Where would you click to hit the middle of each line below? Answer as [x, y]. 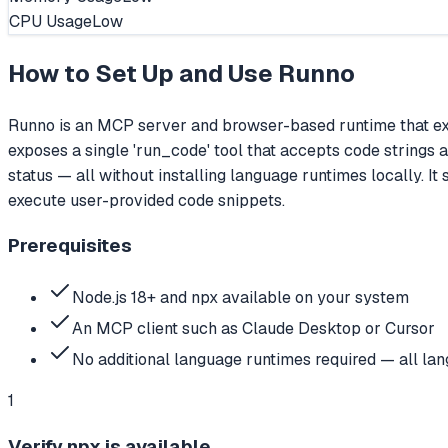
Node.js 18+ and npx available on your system [240, 297]
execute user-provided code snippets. [146, 200]
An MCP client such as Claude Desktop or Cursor [253, 328]
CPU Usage [50, 21]
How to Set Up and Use [143, 73]
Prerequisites [70, 246]
